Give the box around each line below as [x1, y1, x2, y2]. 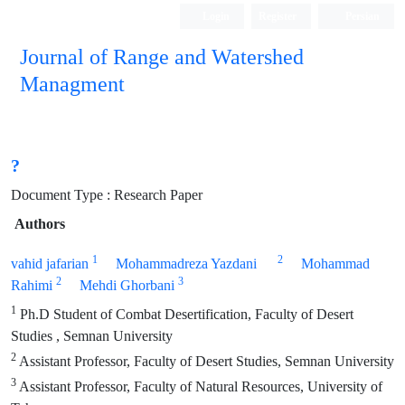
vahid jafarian [11, 255, 89, 272]
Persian [343, 9, 380, 23]
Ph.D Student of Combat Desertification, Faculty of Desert [16, 306, 353, 323]
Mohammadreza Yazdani [116, 255, 257, 272]
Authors [14, 215, 65, 232]
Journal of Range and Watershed [20, 45, 304, 70]
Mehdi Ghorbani [80, 277, 174, 294]
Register [259, 9, 297, 23]
